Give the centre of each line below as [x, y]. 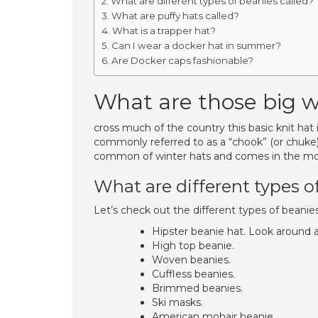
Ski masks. [177, 302]
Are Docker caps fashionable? [182, 60]
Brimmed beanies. [197, 288]
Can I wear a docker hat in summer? [196, 45]
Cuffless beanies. [193, 274]
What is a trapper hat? [164, 31]
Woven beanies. [191, 260]
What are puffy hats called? [175, 16]
